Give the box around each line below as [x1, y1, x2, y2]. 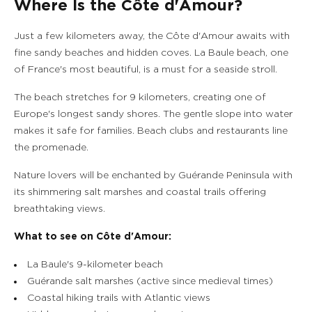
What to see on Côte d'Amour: [14, 232, 171, 242]
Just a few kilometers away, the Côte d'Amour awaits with [14, 31, 290, 41]
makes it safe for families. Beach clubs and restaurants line [14, 126, 288, 136]
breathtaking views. [14, 204, 105, 214]
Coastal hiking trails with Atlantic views [27, 293, 210, 303]
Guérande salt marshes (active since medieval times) [27, 276, 273, 286]
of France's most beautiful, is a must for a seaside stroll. [14, 65, 277, 75]
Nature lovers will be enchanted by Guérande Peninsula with [14, 171, 292, 180]
